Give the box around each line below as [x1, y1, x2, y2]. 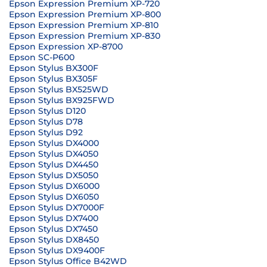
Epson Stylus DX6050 [9, 191, 99, 202]
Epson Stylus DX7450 [9, 223, 98, 234]
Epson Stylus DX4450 [9, 159, 98, 170]
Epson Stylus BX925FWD [9, 95, 114, 105]
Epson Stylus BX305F [9, 73, 98, 84]
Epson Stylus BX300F [9, 63, 98, 73]
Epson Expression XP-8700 [9, 41, 123, 52]
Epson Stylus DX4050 [9, 148, 98, 159]
